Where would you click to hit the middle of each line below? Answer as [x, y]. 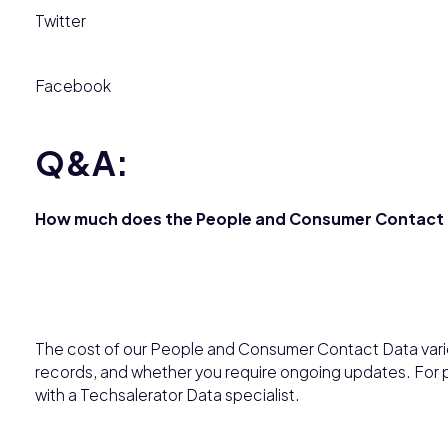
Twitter [60, 20]
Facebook [73, 85]
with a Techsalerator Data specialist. [167, 394]
